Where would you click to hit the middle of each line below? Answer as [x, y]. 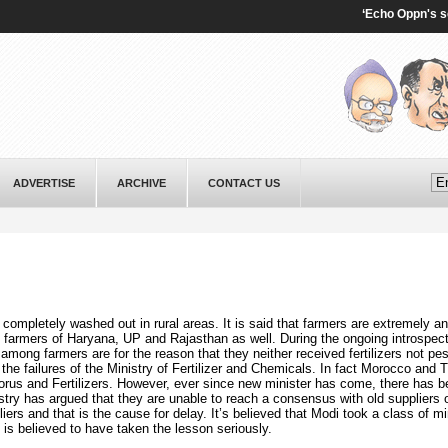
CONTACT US [243, 183]
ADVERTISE [43, 183]
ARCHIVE [141, 183]
